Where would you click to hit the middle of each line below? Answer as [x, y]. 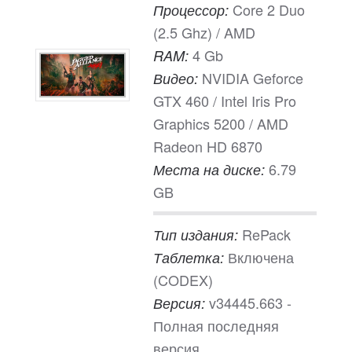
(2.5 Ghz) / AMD [204, 32]
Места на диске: [211, 169]
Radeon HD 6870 [208, 146]
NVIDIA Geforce [253, 78]
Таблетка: [191, 257]
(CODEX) [183, 280]
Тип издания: [198, 235]
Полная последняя [216, 325]
